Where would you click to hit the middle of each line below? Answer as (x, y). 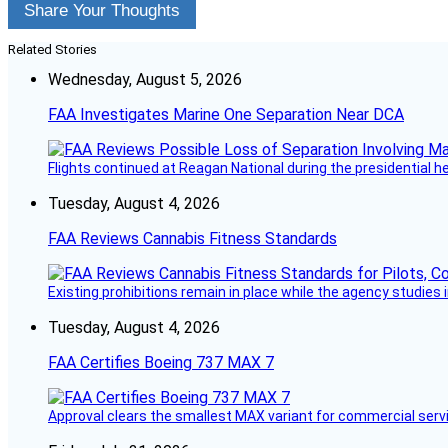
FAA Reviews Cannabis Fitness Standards (192, 239)
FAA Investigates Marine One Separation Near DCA (226, 115)
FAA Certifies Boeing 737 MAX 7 (161, 363)
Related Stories (52, 50)
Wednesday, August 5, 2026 (145, 80)
